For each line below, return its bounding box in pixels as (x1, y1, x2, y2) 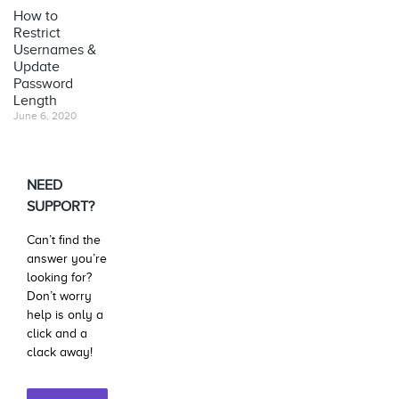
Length (13, 92, 57, 109)
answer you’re (27, 251, 107, 265)
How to (13, 7, 58, 24)
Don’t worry (27, 289, 92, 303)
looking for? (27, 270, 92, 284)
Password (13, 75, 73, 92)
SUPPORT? (27, 198, 94, 215)
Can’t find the (27, 232, 101, 247)
